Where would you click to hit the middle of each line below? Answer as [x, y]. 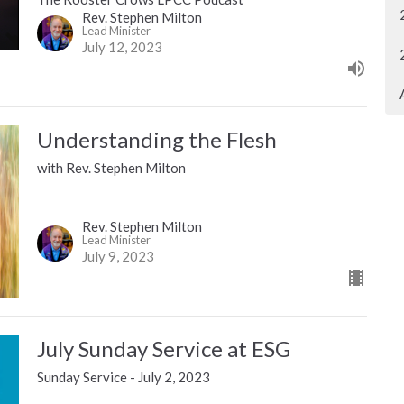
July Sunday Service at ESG [163, 349]
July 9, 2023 [118, 257]
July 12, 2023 [122, 46]
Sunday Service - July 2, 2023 [123, 377]
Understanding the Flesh [156, 139]
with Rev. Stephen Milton [111, 167]
